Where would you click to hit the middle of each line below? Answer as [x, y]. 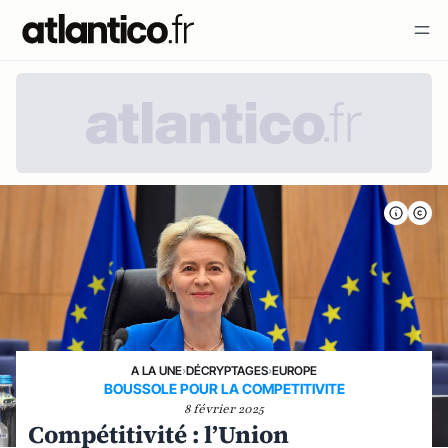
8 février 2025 [224, 409]
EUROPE [294, 370]
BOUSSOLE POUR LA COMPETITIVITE [224, 388]
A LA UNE [156, 370]
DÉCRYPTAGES [227, 370]
